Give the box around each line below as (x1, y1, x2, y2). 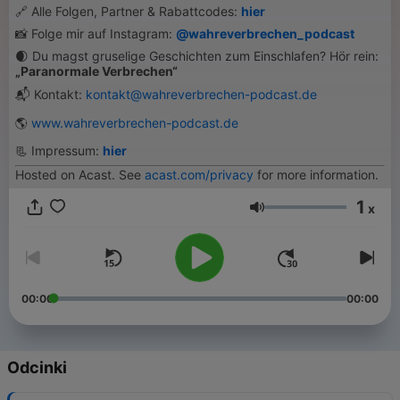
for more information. (254, 167, 379, 182)
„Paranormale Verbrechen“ (15, 63, 178, 79)
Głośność (263, 206, 327, 224)
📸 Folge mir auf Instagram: (15, 26, 176, 41)
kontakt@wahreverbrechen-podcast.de (86, 87, 317, 102)
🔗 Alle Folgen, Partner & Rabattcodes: (15, 4, 241, 19)
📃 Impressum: (15, 143, 103, 158)
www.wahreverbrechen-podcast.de (31, 115, 238, 130)
